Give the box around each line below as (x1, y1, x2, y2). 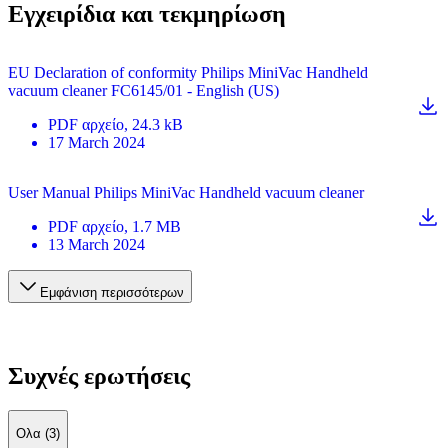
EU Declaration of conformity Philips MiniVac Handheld (8, 63, 368, 81)
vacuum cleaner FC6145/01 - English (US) (8, 81, 279, 99)
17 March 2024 (48, 133, 145, 151)
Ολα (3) (16, 425, 60, 441)
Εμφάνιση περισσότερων (40, 284, 184, 300)
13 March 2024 (48, 235, 145, 253)
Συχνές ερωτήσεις (8, 362, 190, 389)
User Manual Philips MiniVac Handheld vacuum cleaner (8, 183, 364, 201)
